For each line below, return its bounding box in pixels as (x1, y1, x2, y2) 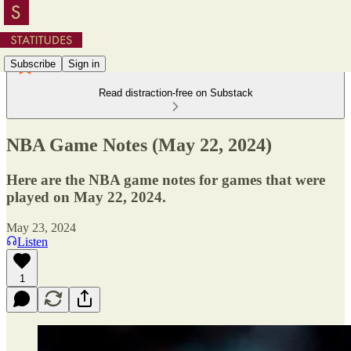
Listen (17, 234, 48, 248)
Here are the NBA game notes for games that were (6, 171, 325, 188)
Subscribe (10, 57, 56, 70)
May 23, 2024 (6, 220, 76, 234)
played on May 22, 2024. (6, 188, 166, 205)
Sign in (68, 57, 100, 70)
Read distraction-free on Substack (98, 87, 253, 99)
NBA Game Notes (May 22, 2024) (6, 134, 272, 155)
